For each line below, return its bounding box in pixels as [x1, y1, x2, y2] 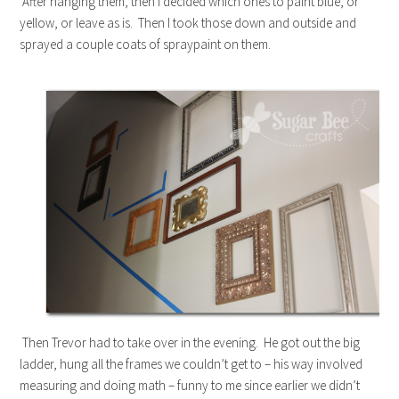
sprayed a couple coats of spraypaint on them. [20, 35, 272, 53]
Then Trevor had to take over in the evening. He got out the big [20, 333, 361, 351]
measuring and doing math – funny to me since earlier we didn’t [20, 376, 361, 394]
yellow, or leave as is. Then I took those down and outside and [20, 13, 357, 31]
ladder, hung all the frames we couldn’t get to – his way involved [20, 354, 363, 372]
